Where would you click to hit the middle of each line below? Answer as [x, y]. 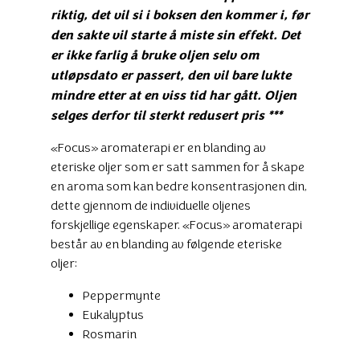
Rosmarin [110, 333]
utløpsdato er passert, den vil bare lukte [171, 74]
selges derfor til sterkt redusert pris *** [166, 115]
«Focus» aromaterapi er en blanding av [158, 147]
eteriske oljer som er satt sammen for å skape [178, 166]
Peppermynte [122, 295]
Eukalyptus [113, 314]
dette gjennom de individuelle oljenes [151, 205]
